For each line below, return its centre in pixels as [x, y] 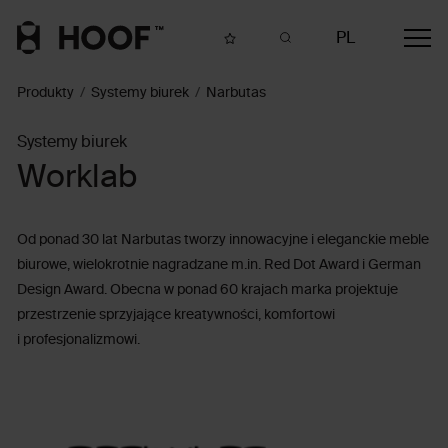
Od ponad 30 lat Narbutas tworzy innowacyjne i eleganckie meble [223, 240]
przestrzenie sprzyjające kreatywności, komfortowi [176, 315]
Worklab [77, 178]
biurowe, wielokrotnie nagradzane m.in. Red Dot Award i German [219, 265]
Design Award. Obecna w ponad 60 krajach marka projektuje [208, 290]
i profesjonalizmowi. [79, 340]
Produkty [46, 93]
